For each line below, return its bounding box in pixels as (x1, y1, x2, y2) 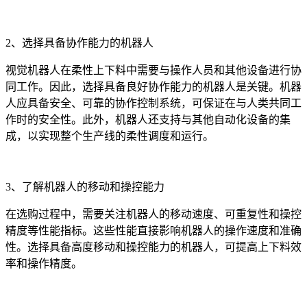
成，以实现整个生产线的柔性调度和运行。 (5, 130, 214, 142)
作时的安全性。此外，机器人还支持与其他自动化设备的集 (5, 113, 291, 125)
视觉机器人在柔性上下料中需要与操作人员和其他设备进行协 (5, 64, 302, 76)
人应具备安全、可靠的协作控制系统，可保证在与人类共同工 (5, 97, 302, 109)
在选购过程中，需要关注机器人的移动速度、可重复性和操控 (5, 208, 302, 220)
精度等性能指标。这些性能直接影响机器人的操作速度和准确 (5, 224, 302, 236)
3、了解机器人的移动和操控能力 (5, 180, 164, 193)
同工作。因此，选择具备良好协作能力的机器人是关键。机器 (5, 80, 302, 93)
